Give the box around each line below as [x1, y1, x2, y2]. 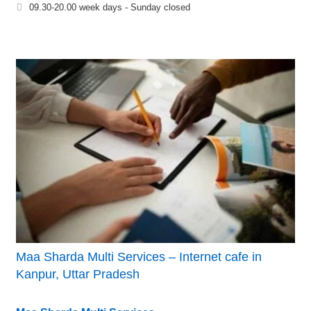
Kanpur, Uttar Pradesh [16, 267, 140, 281]
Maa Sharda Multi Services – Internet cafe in [16, 249, 262, 264]
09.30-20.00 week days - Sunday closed [29, 2, 190, 13]
